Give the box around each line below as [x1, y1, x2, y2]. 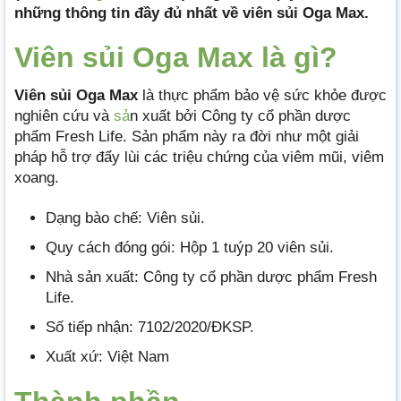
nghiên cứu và [14, 107, 114, 124]
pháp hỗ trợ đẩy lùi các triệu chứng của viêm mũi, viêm [14, 148, 384, 166]
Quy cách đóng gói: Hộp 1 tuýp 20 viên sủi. [46, 238, 334, 256]
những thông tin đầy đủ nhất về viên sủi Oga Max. [14, 4, 369, 21]
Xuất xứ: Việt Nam [46, 348, 169, 366]
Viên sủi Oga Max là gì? [14, 40, 337, 73]
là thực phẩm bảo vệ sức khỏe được [138, 86, 387, 104]
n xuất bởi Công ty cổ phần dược [130, 107, 351, 124]
